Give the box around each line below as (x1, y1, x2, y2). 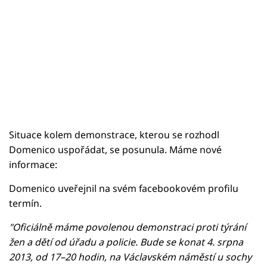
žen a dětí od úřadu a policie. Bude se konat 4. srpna (9, 235, 243, 249)
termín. (9, 196, 42, 210)
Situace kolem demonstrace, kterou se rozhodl (9, 128, 219, 141)
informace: (9, 157, 57, 171)
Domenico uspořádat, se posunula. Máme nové (9, 142, 222, 156)
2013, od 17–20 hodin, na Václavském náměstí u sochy (9, 250, 252, 263)
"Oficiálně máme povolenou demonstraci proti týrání (9, 220, 246, 234)
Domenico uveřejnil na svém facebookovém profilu (9, 181, 238, 195)
